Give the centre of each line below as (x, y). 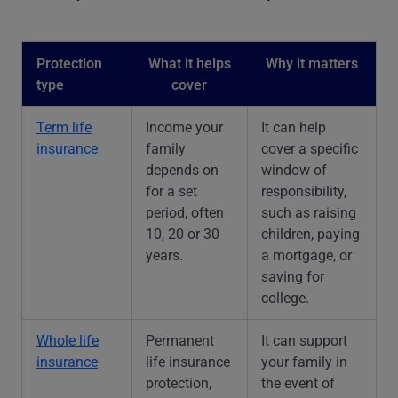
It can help (294, 126)
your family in (304, 361)
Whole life (68, 339)
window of (294, 169)
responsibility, (304, 190)
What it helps (189, 62)
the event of (298, 382)
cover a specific (310, 147)
